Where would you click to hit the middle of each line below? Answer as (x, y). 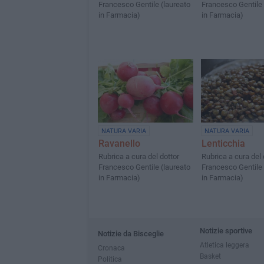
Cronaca (111, 248)
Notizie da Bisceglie (131, 234)
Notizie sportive (226, 231)
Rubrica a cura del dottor (138, 157)
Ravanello (119, 144)
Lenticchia (223, 144)
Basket (210, 256)
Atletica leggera (224, 245)
